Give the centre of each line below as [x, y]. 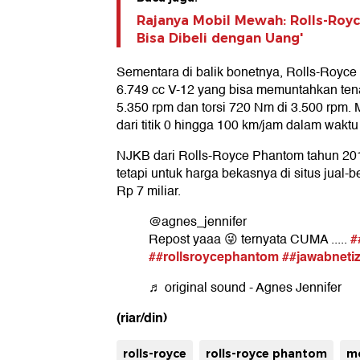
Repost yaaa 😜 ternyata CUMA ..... [250, 240]
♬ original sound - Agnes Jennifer [245, 288]
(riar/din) [142, 318]
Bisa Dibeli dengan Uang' [220, 39]
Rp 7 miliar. [149, 192]
